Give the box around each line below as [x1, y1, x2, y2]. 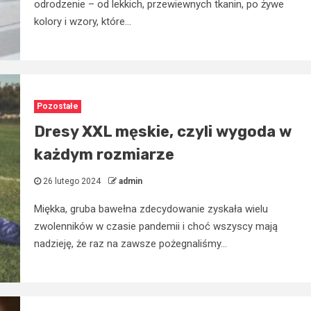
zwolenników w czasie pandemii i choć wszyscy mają [33, 219, 278, 233]
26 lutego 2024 [40, 176, 103, 186]
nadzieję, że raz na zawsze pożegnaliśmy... [33, 237, 227, 250]
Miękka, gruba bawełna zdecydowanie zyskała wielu [33, 202, 268, 215]
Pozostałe [36, 101, 78, 111]
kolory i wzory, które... [33, 15, 131, 28]
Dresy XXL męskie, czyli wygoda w [33, 121, 292, 141]
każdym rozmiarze [33, 144, 174, 164]
